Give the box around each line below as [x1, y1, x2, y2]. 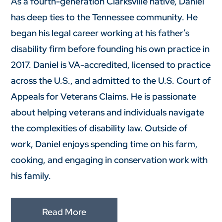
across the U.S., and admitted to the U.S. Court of [11, 75, 211, 87]
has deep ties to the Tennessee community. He [11, 11, 198, 23]
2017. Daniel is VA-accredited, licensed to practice [11, 59, 211, 71]
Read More [42, 206, 87, 218]
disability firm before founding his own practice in [11, 43, 210, 55]
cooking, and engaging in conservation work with [11, 154, 208, 166]
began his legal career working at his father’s [11, 27, 190, 39]
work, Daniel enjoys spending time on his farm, [11, 138, 198, 150]
